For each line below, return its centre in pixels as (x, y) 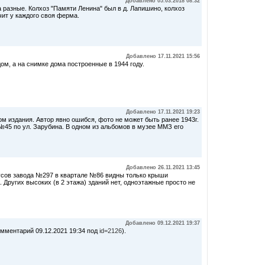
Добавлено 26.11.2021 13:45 (163, 167)
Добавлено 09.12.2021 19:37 (163, 223)
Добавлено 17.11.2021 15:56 (163, 56)
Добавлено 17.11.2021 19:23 (163, 112)
